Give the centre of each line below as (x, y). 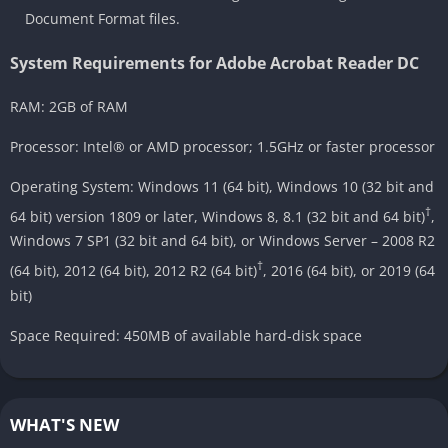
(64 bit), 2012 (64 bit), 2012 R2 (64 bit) (133, 270)
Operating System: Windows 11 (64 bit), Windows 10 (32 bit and (222, 186)
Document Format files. (102, 18)
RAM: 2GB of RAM (69, 106)
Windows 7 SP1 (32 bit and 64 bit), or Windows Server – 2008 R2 (222, 241)
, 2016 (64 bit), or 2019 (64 (349, 270)
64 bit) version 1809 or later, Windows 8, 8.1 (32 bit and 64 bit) (217, 216)
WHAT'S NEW (64, 424)
